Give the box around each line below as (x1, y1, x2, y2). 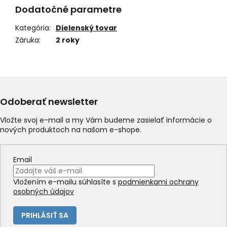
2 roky (56, 35, 80, 46)
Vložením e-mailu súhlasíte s (13, 177, 118, 187)
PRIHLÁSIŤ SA (21, 210, 68, 221)
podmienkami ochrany (118, 177, 199, 187)
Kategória (15, 23, 49, 33)
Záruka (15, 35, 39, 46)
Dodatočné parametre (15, 3, 122, 16)
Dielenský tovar (56, 23, 117, 33)
